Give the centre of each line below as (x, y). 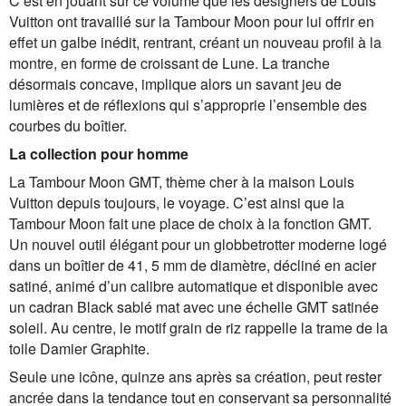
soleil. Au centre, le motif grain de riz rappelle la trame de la (198, 327)
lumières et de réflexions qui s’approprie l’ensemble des (188, 104)
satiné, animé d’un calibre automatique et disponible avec (193, 285)
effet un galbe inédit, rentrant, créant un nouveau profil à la (195, 42)
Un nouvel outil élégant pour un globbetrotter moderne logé (198, 244)
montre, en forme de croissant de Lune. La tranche (169, 63)
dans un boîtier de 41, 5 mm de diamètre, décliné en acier (193, 265)
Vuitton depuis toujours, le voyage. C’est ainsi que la (177, 202)
